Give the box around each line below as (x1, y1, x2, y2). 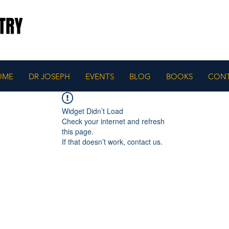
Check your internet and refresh (62, 116, 165, 126)
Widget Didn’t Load (62, 106, 123, 116)
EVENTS (85, 72, 114, 81)
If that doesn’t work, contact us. (62, 136, 163, 147)
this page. (62, 126, 94, 136)
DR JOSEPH (29, 72, 70, 81)
